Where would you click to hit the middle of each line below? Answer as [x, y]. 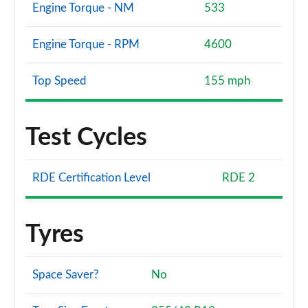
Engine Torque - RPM [86, 44]
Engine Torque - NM [83, 8]
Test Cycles [86, 137]
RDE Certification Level [91, 178]
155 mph [227, 81]
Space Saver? [66, 275]
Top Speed [59, 81]
